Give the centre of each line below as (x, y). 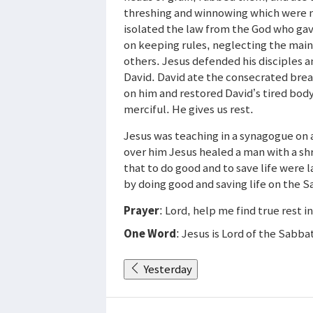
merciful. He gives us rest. (189, 109)
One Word (150, 233)
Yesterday (168, 269)
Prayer (141, 210)
